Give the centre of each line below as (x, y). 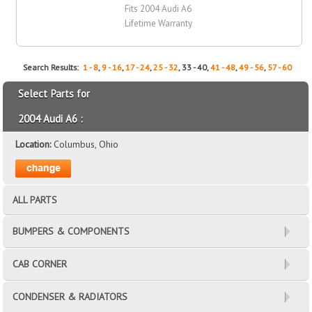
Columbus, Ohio (86, 144)
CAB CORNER (40, 264)
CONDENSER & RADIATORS (70, 296)
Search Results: (53, 67)
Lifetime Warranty (159, 23)
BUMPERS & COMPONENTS (71, 231)
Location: (35, 144)
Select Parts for (54, 93)
